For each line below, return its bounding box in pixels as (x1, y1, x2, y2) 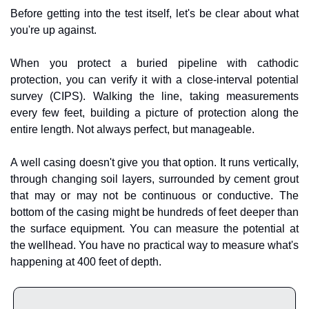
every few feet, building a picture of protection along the (10, 106, 299, 119)
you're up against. (10, 23, 97, 36)
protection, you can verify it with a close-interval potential (10, 73, 299, 86)
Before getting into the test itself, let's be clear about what (10, 7, 299, 19)
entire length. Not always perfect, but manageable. (10, 123, 255, 135)
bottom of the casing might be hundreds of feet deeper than (10, 206, 299, 218)
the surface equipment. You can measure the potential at (10, 222, 299, 235)
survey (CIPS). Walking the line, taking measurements (10, 90, 299, 102)
